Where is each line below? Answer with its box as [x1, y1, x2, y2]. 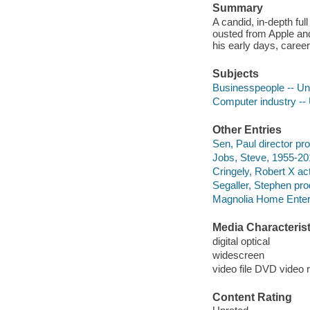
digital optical [212, 235, 270, 247]
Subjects [212, 68, 259, 80]
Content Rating [212, 291, 292, 303]
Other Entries [212, 124, 282, 136]
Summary [212, 2, 263, 15]
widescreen [212, 248, 264, 261]
